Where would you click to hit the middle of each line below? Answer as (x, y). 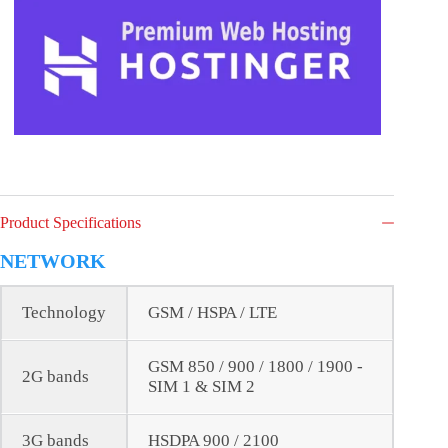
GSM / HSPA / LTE (212, 313)
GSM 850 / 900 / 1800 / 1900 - (255, 367)
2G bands (55, 377)
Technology (64, 313)
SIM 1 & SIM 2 (201, 387)
